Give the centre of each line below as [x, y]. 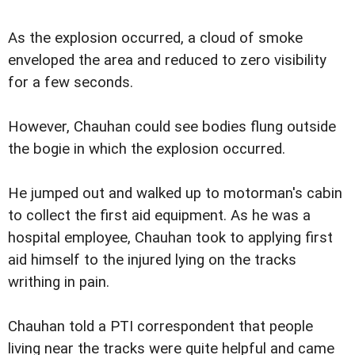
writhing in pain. [59, 282]
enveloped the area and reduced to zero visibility [167, 61]
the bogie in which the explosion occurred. [147, 149]
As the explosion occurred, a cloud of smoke [155, 38]
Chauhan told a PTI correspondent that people [160, 327]
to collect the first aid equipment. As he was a [159, 216]
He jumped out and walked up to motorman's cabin [175, 194]
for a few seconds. [71, 83]
